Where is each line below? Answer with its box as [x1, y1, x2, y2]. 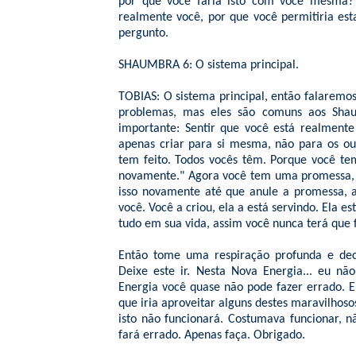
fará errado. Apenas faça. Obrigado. [118, 329, 305, 342]
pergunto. [118, 27, 168, 40]
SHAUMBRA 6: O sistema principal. [118, 59, 299, 72]
